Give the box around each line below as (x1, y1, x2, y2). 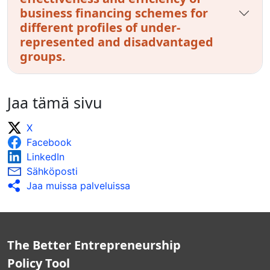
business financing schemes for (20, 4, 208, 21)
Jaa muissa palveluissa (27, 179, 130, 192)
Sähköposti (27, 165, 78, 177)
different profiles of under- (20, 19, 180, 36)
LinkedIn (27, 150, 64, 163)
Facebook (27, 136, 72, 148)
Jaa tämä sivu (7, 92, 102, 113)
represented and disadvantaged (20, 33, 213, 50)
